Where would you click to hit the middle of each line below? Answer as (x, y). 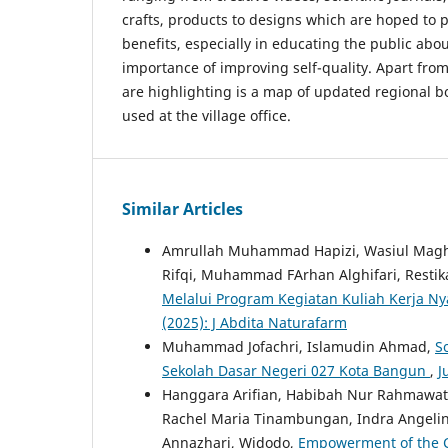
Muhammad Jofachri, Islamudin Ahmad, (298, 346)
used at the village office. (206, 115)
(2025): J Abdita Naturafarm (254, 322)
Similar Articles (182, 208)
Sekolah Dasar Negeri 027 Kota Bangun (296, 370)
